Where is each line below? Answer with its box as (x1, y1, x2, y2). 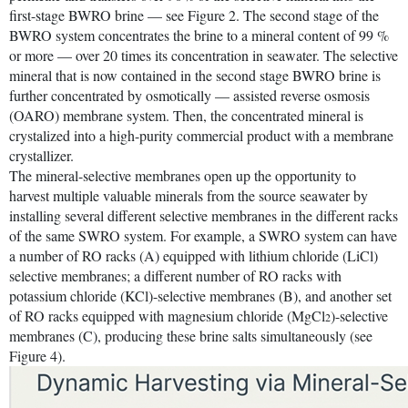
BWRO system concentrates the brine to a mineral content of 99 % (9, 25, 389, 45)
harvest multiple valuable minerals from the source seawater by (9, 185, 368, 205)
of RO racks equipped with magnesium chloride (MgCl (9, 305, 325, 325)
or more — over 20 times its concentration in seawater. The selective (9, 45, 398, 65)
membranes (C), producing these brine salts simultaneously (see (9, 325, 372, 345)
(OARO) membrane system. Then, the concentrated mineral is (9, 105, 363, 125)
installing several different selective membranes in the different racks (9, 205, 398, 225)
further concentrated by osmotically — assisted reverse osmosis (9, 85, 370, 105)
